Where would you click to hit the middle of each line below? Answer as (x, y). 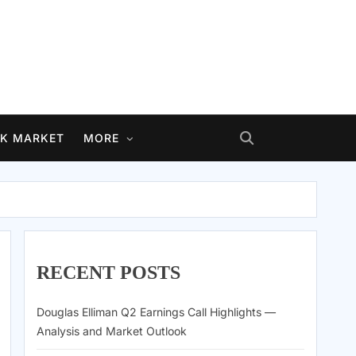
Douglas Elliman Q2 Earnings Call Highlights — (156, 312)
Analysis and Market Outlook (112, 331)
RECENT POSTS (108, 273)
